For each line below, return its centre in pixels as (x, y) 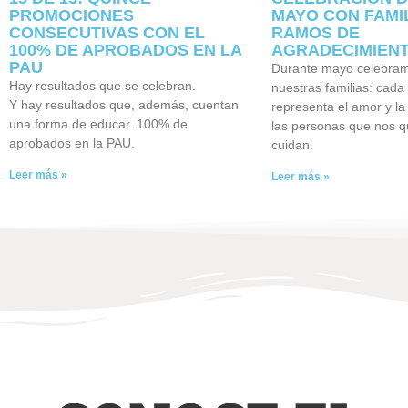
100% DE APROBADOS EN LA (125, 50)
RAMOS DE (315, 32)
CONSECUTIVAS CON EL (107, 32)
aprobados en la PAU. (72, 143)
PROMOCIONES (71, 15)
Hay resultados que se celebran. (102, 85)
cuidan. (292, 144)
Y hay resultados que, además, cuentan (124, 104)
